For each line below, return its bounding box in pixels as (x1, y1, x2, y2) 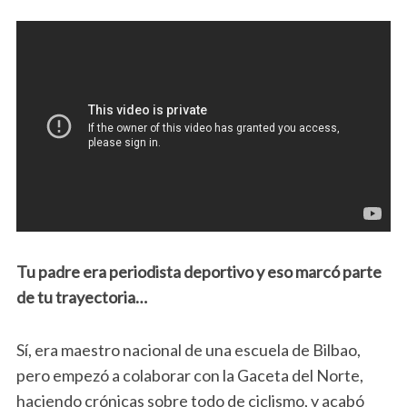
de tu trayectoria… (15, 287, 147, 308)
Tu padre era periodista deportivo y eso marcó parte (15, 262, 382, 283)
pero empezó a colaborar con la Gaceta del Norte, (15, 365, 363, 386)
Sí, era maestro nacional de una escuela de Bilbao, (15, 340, 361, 361)
